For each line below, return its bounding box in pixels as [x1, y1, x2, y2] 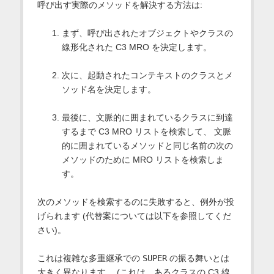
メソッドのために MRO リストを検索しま [61, 154, 224, 165]
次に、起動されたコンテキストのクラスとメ [61, 70, 233, 80]
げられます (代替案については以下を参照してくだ [37, 210, 231, 221]
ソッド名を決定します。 [61, 84, 156, 94]
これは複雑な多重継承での [37, 253, 143, 263]
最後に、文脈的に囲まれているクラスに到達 [61, 112, 233, 122]
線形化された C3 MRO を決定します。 [61, 42, 212, 52]
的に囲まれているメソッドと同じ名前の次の [61, 140, 233, 150]
